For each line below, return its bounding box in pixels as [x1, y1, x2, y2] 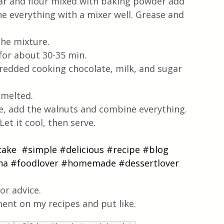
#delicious [59, 143, 104, 155]
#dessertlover [118, 156, 179, 169]
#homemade [61, 156, 116, 169]
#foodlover [10, 156, 58, 169]
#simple [21, 143, 57, 155]
